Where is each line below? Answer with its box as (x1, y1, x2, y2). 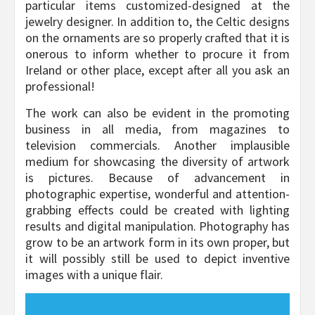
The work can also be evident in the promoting (25, 105, 290, 122)
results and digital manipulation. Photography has (25, 218, 290, 235)
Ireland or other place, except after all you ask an (25, 62, 290, 79)
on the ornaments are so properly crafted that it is (25, 30, 290, 46)
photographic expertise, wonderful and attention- (25, 186, 290, 202)
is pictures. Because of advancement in (25, 169, 290, 186)
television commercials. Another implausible (25, 137, 290, 154)
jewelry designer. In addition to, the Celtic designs (25, 13, 290, 30)
